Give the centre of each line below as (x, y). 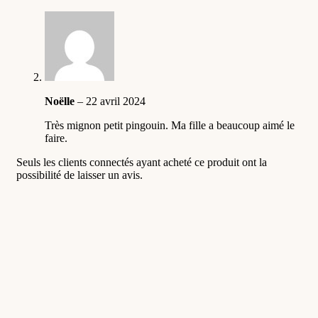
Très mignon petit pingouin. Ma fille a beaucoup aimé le (170, 126)
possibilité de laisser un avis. (79, 175)
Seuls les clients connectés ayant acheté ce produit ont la (142, 163)
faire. (56, 138)
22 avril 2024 (116, 102)
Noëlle (61, 102)
